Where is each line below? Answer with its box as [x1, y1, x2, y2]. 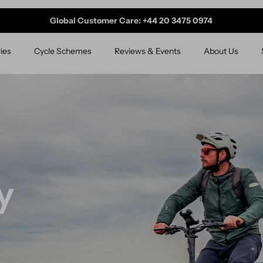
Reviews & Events [114, 46, 181, 57]
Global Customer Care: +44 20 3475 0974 [50, 15, 213, 26]
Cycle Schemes [33, 46, 92, 57]
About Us [203, 46, 238, 57]
